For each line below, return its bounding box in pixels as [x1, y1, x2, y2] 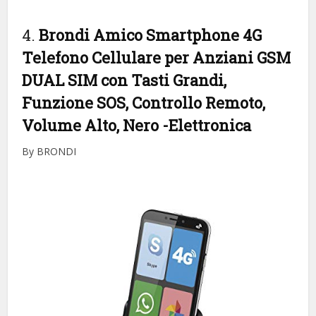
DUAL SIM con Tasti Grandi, [22, 69, 227, 90]
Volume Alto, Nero [22, 114, 163, 135]
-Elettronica [162, 114, 252, 135]
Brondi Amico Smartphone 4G [39, 24, 262, 45]
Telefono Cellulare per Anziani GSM [22, 47, 291, 68]
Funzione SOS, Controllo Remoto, [22, 92, 266, 113]
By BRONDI [22, 144, 77, 158]
